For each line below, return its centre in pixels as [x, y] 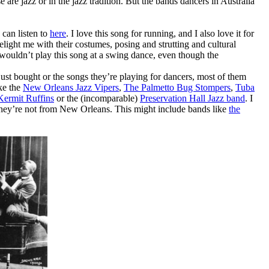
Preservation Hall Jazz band [192, 98]
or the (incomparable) [97, 98]
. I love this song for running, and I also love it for [160, 34]
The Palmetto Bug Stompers [177, 88]
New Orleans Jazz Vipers [71, 88]
